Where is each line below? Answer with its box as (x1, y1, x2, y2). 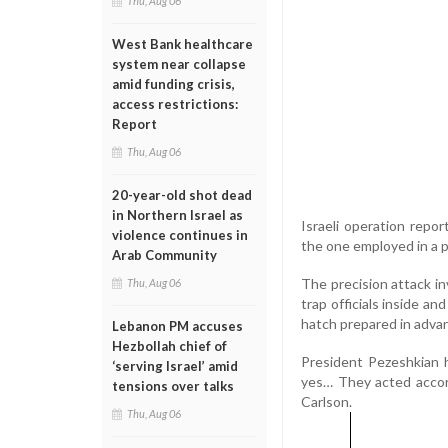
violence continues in (112, 227, 248, 243)
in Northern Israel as (112, 207, 243, 223)
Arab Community (112, 247, 217, 263)
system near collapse (112, 56, 246, 72)
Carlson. (301, 392, 352, 410)
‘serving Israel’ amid (112, 358, 238, 374)
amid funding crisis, (112, 76, 235, 92)
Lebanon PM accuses (112, 318, 243, 334)
